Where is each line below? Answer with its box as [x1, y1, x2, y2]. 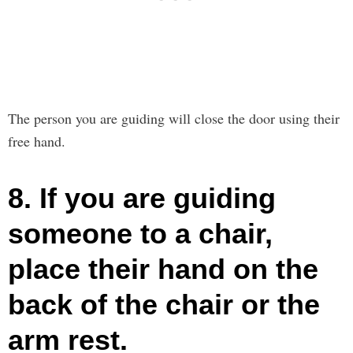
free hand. [8, 131, 65, 150]
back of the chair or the [8, 288, 320, 321]
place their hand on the [8, 252, 318, 285]
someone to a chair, [8, 217, 273, 250]
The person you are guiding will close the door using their [8, 108, 340, 128]
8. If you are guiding [8, 181, 276, 214]
